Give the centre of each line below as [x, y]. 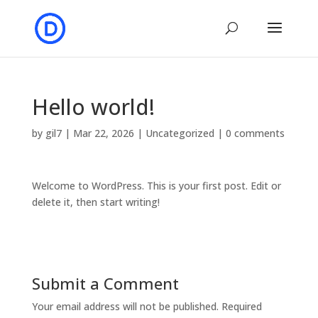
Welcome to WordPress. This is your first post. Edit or [156, 186]
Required [241, 306]
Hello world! [93, 107]
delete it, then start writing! [95, 202]
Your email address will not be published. [125, 306]
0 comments [255, 133]
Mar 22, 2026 [103, 133]
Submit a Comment [105, 283]
